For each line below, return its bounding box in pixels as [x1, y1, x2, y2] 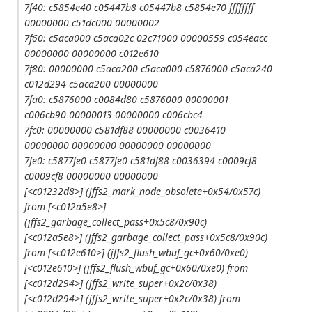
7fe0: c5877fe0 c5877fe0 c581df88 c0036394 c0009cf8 [24, 154, 258, 168]
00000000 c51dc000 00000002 [24, 16, 160, 30]
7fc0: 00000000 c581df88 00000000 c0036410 [24, 123, 226, 137]
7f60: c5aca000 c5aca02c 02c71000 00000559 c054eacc [24, 31, 268, 45]
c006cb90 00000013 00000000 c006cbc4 [24, 108, 203, 122]
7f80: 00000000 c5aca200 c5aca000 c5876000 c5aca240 [24, 62, 273, 76]
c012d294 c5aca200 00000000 [24, 77, 159, 91]
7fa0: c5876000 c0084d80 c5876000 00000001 [24, 93, 229, 107]
